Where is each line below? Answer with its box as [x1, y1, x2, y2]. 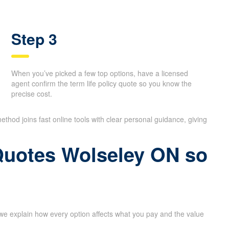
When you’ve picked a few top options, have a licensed [11, 67, 188, 78]
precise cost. [11, 88, 52, 99]
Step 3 [11, 27, 57, 50]
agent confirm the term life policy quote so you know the [11, 78, 192, 88]
